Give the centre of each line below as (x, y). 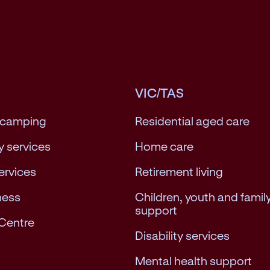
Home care (164, 146)
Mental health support (193, 260)
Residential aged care (192, 121)
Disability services (182, 235)
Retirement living (179, 171)
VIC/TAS (159, 92)
